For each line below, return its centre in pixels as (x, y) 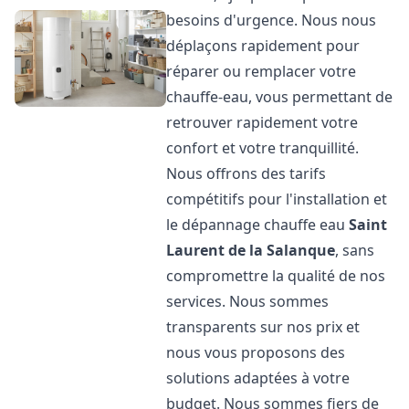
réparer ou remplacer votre (262, 71)
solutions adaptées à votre (258, 378)
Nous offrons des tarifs (246, 173)
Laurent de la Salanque (251, 250)
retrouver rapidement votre (262, 122)
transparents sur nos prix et (263, 327)
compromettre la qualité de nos (276, 276)
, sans (355, 250)
